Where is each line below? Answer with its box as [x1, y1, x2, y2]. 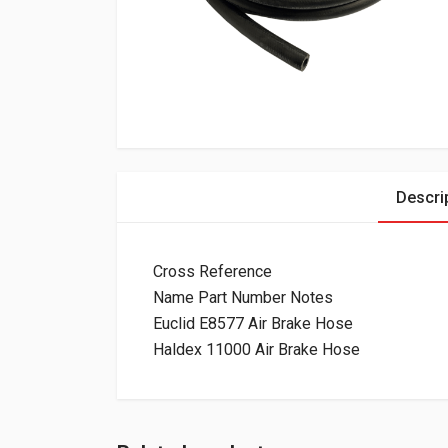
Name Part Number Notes [153, 288, 333, 307]
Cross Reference [153, 262, 272, 281]
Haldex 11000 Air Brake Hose [153, 340, 360, 359]
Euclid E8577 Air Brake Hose [153, 314, 353, 333]
